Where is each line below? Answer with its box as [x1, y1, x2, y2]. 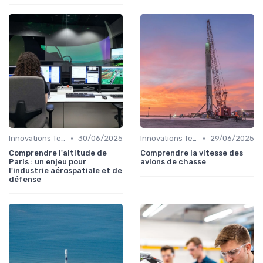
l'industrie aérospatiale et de [9, 166, 122, 176]
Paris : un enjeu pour [9, 157, 86, 167]
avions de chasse [140, 157, 206, 167]
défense [9, 175, 41, 184]
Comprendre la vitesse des [140, 149, 243, 158]
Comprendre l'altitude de [9, 149, 107, 158]
